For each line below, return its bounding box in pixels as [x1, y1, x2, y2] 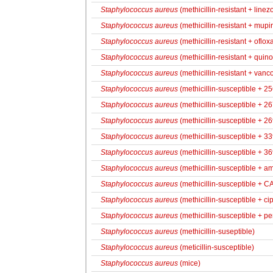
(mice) [178, 259, 200, 268]
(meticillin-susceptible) [178, 243, 254, 252]
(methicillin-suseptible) [178, 227, 255, 236]
